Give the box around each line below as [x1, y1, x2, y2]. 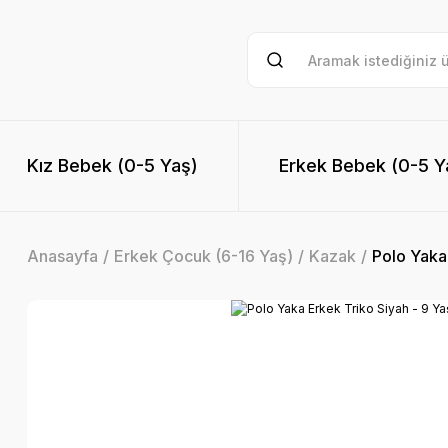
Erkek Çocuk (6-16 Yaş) [114, 246, 293, 266]
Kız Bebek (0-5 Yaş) [27, 155, 198, 176]
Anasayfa [27, 246, 98, 266]
